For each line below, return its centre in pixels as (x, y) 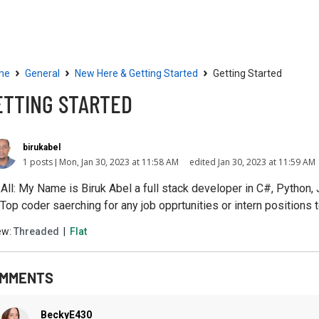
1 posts (38, 162)
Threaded (36, 231)
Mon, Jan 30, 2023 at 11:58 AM (120, 162)
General (42, 73)
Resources (100, 20)
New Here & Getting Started (136, 73)
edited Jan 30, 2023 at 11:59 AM (252, 162)
